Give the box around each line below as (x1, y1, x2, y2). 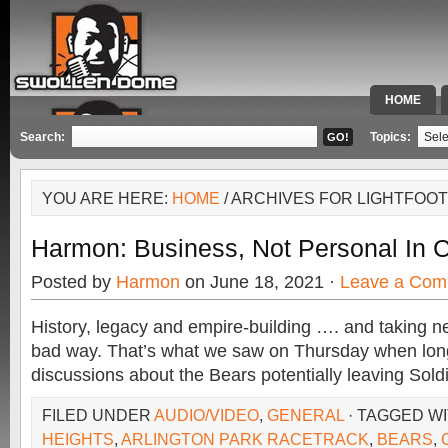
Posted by (31, 272, 116, 292)
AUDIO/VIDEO (154, 406, 259, 424)
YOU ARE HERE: (42, 189, 172, 207)
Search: (20, 130, 65, 144)
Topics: (370, 130, 414, 144)
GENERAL (267, 406, 344, 424)
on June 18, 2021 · (180, 272, 340, 292)
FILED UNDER (42, 406, 154, 424)
